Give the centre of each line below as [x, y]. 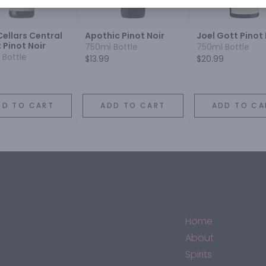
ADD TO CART [133, 106]
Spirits [199, 255]
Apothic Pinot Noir [125, 36]
